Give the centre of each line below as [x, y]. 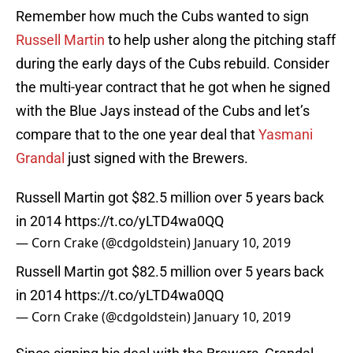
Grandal [40, 158]
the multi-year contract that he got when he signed [173, 87]
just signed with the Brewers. [156, 158]
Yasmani [286, 135]
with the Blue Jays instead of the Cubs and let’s [163, 111]
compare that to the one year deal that [137, 135]
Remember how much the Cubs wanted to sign [162, 17]
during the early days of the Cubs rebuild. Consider [173, 64]
